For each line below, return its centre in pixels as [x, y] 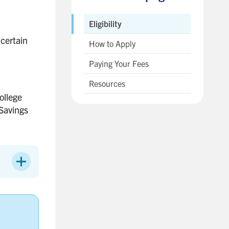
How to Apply [112, 43]
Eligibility [105, 24]
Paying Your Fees [119, 63]
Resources [107, 83]
